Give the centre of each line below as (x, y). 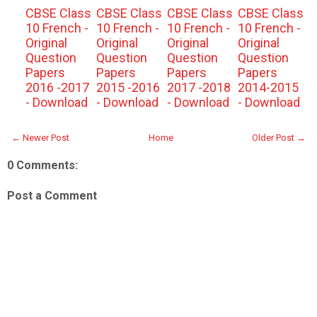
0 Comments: (42, 165)
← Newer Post (40, 138)
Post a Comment (52, 196)
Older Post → (279, 138)
